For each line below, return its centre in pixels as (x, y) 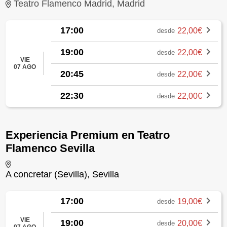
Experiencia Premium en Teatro (88, 135)
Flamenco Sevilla (50, 148)
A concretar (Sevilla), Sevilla (63, 174)
